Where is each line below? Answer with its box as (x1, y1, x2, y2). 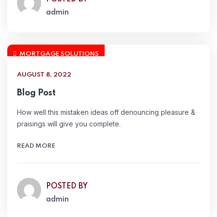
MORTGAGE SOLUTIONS (19, 51, 99, 57)
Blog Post (17, 89, 56, 97)
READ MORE (17, 143, 55, 149)
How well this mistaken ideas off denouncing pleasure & (17, 108, 195, 116)
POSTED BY (46, 183, 88, 190)
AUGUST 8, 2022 (17, 72, 71, 78)
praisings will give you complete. (17, 120, 121, 128)
